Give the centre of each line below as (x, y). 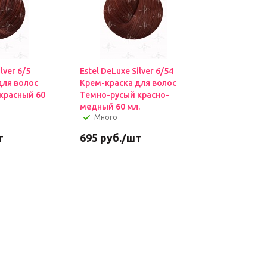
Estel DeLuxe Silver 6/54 (126, 71)
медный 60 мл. (110, 107)
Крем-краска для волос (128, 83)
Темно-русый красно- (124, 95)
